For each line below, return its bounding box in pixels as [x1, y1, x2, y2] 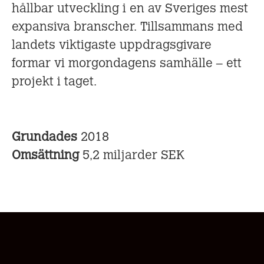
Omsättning [12, 149, 82, 162]
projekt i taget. [12, 75, 97, 88]
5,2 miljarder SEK [82, 149, 184, 162]
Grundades [12, 131, 81, 144]
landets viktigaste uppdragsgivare [12, 39, 212, 52]
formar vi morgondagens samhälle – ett [12, 57, 242, 70]
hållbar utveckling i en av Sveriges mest [12, 2, 248, 15]
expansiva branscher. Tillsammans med [12, 21, 243, 34]
